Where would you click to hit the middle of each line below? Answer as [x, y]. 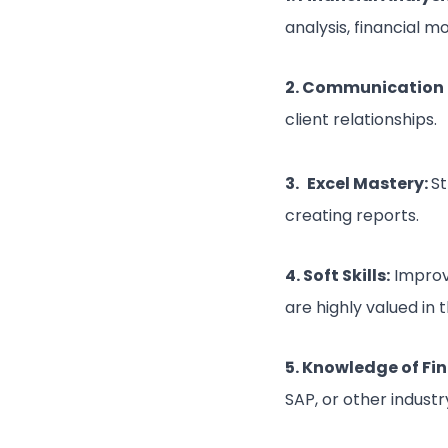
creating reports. [354, 215]
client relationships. [361, 119]
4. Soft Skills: [337, 275]
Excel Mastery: [369, 183]
